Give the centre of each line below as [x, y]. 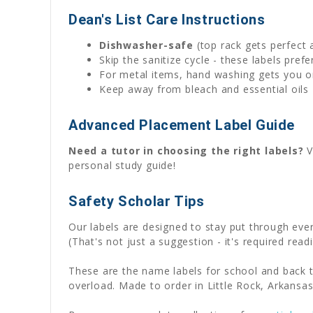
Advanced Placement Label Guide [182, 125]
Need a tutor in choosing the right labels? [186, 150]
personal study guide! [122, 165]
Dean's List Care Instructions [167, 19]
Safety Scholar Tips [137, 201]
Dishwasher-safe [147, 45]
